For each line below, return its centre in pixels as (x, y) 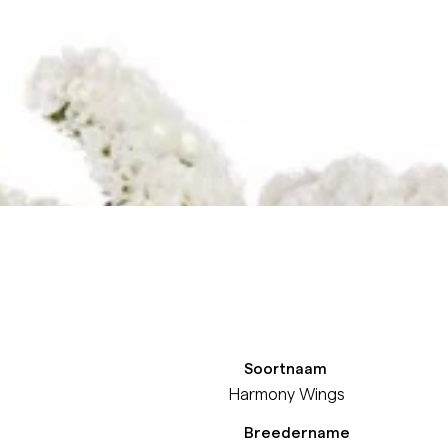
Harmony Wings (287, 392)
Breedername (297, 431)
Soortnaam (286, 367)
